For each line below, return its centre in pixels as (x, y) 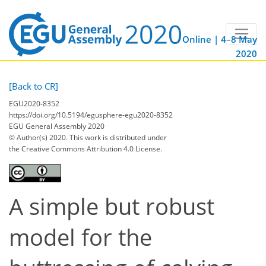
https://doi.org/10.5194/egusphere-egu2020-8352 (91, 115)
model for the (80, 237)
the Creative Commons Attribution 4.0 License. (85, 148)
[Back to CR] (34, 86)
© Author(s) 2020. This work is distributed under (88, 137)
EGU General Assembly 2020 (57, 126)
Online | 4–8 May (220, 39)
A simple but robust (112, 206)
